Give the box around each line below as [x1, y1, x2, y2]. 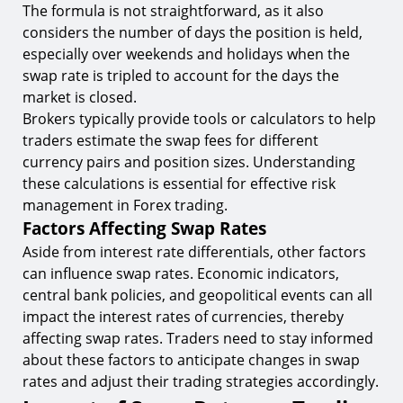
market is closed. [22, 87, 137, 107]
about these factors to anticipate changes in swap [22, 350, 360, 370]
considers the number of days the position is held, [22, 22, 363, 42]
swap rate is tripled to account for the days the [22, 66, 339, 85]
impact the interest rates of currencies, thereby [22, 307, 344, 327]
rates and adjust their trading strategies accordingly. [22, 372, 379, 391]
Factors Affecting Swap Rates [22, 217, 266, 239]
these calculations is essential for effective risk [22, 174, 336, 193]
